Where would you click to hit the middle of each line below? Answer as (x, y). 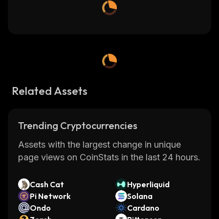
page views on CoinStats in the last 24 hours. (109, 157)
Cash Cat (47, 184)
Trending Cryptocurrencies (78, 125)
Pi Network (50, 196)
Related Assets (50, 91)
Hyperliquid (148, 184)
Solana (140, 196)
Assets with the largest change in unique (99, 144)
